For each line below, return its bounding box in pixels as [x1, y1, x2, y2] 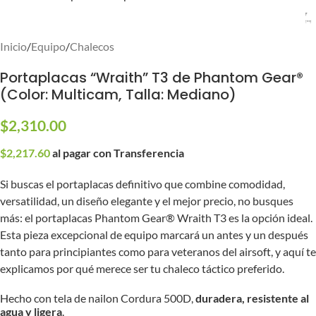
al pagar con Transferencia [52, 146, 184, 159]
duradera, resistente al [195, 291, 309, 305]
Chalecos [70, 39, 114, 53]
